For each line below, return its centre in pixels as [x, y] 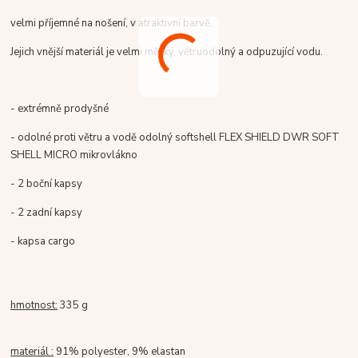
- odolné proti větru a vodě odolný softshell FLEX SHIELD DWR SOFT [175, 137]
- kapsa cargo [43, 241]
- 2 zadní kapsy [47, 212]
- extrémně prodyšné [60, 108]
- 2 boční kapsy [47, 183]
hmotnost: [34, 305]
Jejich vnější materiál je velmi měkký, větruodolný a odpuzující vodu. [167, 52]
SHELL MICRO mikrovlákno [74, 155]
